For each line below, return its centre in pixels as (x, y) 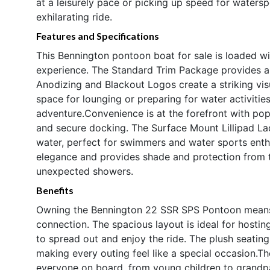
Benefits (55, 190)
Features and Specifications (98, 36)
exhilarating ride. (74, 17)
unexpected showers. (85, 171)
